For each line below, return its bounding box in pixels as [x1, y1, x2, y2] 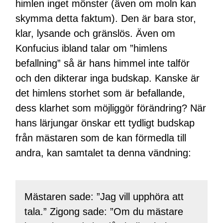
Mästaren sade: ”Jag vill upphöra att [24, 191, 184, 202]
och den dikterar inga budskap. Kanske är [15, 72, 200, 84]
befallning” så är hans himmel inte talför [15, 57, 190, 69]
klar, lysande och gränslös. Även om [15, 27, 176, 39]
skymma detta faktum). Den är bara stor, [15, 12, 197, 24]
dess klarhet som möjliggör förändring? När [15, 102, 207, 113]
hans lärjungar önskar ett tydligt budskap [15, 117, 195, 128]
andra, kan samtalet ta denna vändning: [15, 147, 192, 158]
